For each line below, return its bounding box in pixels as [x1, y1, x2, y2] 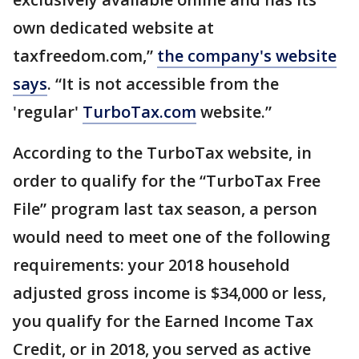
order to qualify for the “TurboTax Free [13, 170, 321, 192]
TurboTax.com [83, 101, 196, 123]
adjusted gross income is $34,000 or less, [13, 282, 326, 304]
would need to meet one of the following [13, 226, 330, 248]
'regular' [13, 101, 83, 123]
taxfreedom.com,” [13, 45, 157, 67]
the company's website [157, 45, 337, 67]
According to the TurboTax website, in [13, 142, 312, 163]
